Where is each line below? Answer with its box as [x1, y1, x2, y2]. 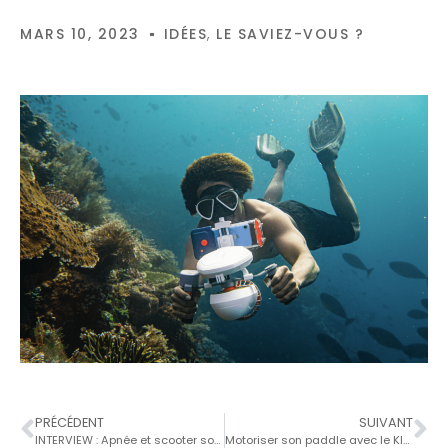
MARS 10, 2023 [20, 24, 140, 45]
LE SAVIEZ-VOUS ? [216, 24, 364, 45]
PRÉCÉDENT [35, 413, 104, 431]
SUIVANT [359, 413, 413, 431]
